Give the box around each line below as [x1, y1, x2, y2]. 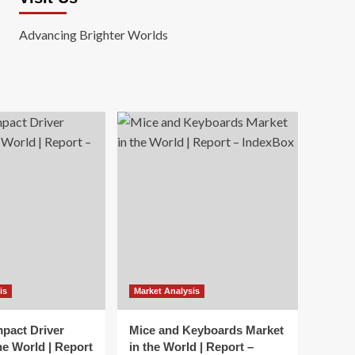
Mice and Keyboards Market [129, 323, 284, 337]
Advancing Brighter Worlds [18, 27, 168, 42]
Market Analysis [134, 286, 200, 296]
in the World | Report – [129, 340, 254, 353]
